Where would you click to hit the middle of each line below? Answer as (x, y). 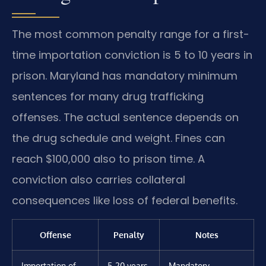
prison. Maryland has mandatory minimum (125, 75)
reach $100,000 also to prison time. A (108, 159)
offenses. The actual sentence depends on (125, 117)
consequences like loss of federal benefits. (125, 200)
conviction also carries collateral (99, 179)
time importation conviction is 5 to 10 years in (132, 55)
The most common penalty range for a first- (131, 34)
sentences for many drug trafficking (108, 96)
